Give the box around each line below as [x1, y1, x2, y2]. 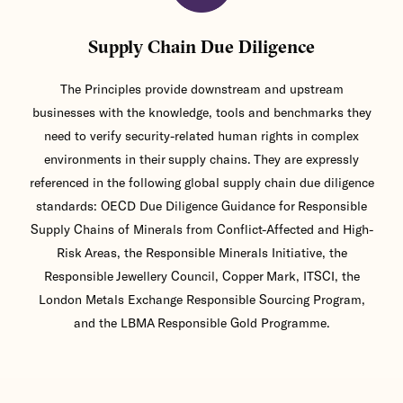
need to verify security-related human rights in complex [44, 128, 359, 144]
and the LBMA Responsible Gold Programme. [73, 315, 330, 331]
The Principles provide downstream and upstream [59, 81, 344, 97]
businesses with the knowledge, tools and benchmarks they [31, 104, 372, 121]
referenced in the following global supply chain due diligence [29, 175, 374, 191]
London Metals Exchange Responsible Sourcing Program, [38, 291, 365, 308]
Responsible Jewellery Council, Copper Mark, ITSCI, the [43, 268, 360, 284]
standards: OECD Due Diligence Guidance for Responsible [36, 198, 367, 214]
